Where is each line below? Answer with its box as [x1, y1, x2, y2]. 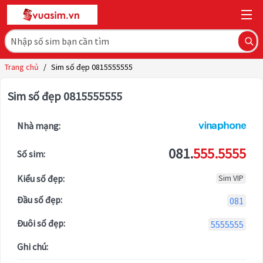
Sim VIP [218, 173, 244, 184]
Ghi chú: [17, 241, 48, 253]
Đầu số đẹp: [17, 194, 62, 206]
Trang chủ [5, 62, 39, 73]
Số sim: [17, 148, 45, 160]
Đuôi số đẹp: [17, 217, 65, 230]
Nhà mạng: [17, 120, 60, 132]
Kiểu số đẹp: [17, 173, 65, 185]
